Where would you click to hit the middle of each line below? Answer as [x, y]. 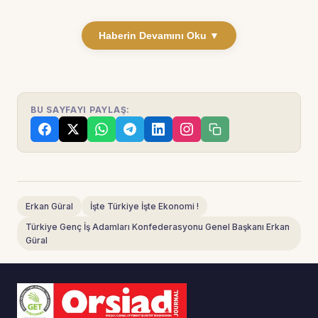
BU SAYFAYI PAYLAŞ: [80, 110]
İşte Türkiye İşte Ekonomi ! [144, 207]
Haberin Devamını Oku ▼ [159, 36]
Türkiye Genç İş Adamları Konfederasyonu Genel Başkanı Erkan [158, 227]
